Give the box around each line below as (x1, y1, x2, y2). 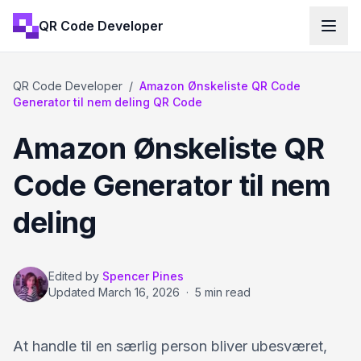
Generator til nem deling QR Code (13, 95, 202, 109)
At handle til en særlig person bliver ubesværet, (13, 338, 327, 355)
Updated (48, 285, 98, 299)
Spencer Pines (102, 269, 184, 283)
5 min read (195, 285, 251, 299)
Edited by (48, 269, 99, 283)
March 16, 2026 (98, 285, 180, 299)
